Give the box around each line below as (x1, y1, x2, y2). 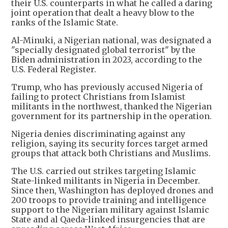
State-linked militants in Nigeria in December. (11, 176, 200, 186)
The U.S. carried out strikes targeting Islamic (11, 166, 196, 177)
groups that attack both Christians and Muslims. (11, 148, 211, 159)
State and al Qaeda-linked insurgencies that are (11, 214, 205, 225)
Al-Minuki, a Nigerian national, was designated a (11, 35, 211, 46)
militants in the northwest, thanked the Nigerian (11, 101, 212, 112)
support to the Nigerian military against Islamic (11, 205, 209, 215)
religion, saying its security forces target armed (11, 138, 208, 149)
